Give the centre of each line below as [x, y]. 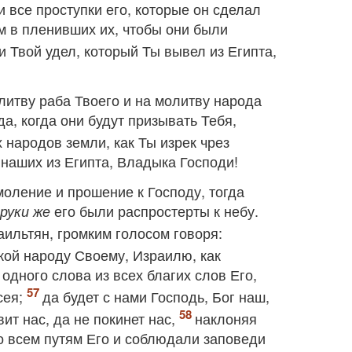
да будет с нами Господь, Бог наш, [156, 296]
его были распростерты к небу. [154, 211]
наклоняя [226, 318]
